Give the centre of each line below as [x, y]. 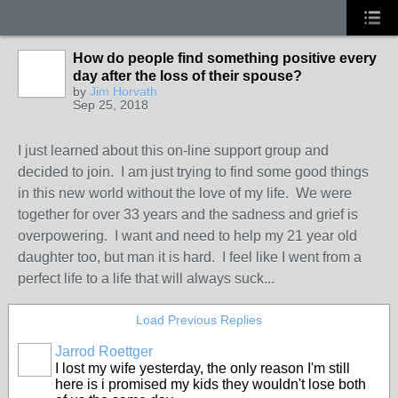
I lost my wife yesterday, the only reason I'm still [203, 368]
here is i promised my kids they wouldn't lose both [211, 384]
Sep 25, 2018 [111, 105]
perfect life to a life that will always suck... [146, 279]
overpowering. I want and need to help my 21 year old [187, 236]
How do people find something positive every [225, 58]
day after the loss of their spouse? [187, 76]
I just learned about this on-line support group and [173, 151]
